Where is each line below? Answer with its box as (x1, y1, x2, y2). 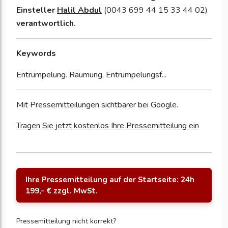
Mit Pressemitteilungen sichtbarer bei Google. (16, 99, 178, 111)
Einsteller (16, 5, 57, 16)
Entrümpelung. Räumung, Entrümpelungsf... (16, 69, 166, 81)
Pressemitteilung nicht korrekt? (16, 216, 116, 226)
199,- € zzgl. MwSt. (25, 186, 98, 196)
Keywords (16, 48, 56, 60)
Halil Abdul (57, 5, 102, 16)
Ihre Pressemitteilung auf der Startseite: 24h (25, 175, 194, 185)
